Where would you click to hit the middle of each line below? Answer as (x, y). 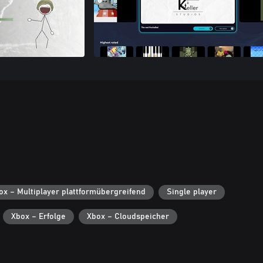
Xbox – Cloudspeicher (128, 216)
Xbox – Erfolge (38, 216)
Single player (192, 192)
